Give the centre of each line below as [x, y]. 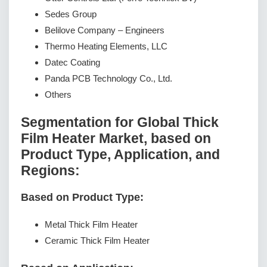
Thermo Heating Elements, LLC [106, 46]
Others [58, 94]
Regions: [50, 170]
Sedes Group [71, 14]
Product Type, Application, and [120, 154]
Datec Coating [72, 62]
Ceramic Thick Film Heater [97, 240]
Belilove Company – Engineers [105, 30]
